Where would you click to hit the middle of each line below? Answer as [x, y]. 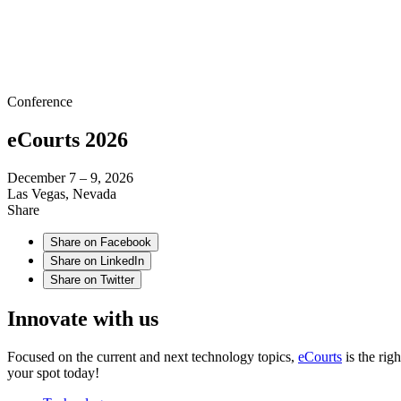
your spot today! [53, 373]
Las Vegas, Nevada [62, 194]
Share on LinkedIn [97, 261]
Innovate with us [85, 319]
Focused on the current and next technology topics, [153, 357]
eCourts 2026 [68, 140]
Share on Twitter [92, 280]
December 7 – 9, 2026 [70, 178]
